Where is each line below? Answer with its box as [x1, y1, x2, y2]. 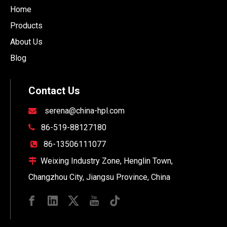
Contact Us [28, 85, 80, 97]
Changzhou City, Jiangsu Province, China [28, 172, 170, 182]
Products [10, 21, 43, 31]
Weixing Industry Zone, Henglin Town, [36, 156, 173, 166]
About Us [10, 37, 43, 47]
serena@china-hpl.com [45, 106, 125, 116]
